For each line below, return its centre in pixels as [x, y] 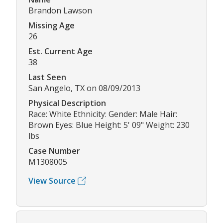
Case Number [54, 151]
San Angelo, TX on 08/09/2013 [84, 88]
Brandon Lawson [60, 11]
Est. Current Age [60, 52]
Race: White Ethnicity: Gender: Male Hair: [103, 114]
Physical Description [67, 103]
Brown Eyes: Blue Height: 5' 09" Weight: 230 [109, 125]
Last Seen [47, 77]
